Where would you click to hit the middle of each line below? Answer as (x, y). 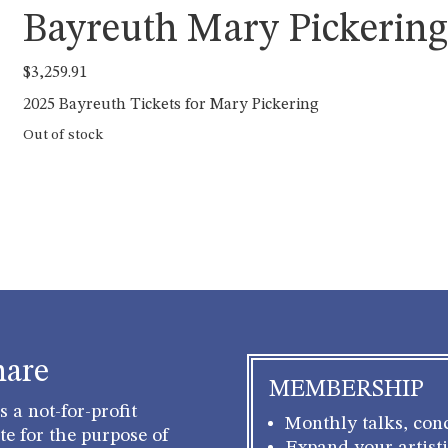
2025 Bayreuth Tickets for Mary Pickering (171, 105)
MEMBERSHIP (346, 390)
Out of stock (63, 135)
